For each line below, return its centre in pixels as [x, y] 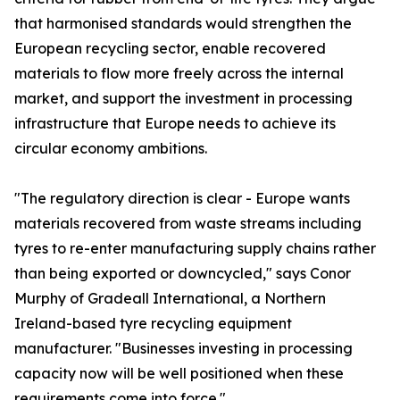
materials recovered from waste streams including [188, 224]
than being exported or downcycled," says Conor [183, 274]
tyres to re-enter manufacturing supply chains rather [195, 249]
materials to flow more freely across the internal [179, 74]
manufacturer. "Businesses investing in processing [183, 349]
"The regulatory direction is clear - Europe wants [182, 199]
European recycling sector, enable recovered [170, 49]
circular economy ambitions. [111, 149]
